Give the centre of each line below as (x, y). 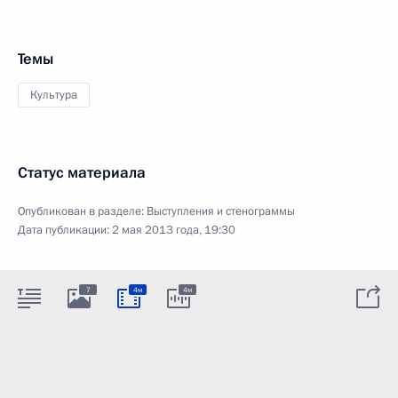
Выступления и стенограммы (221, 211)
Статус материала (82, 172)
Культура (54, 95)
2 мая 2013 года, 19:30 (174, 230)
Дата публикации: (65, 230)
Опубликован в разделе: (82, 211)
